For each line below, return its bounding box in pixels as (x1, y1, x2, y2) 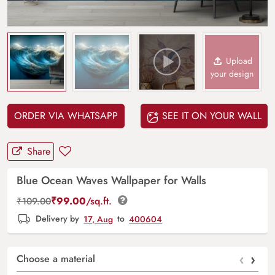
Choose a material (17, 252, 95, 266)
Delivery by (33, 212, 82, 225)
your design (211, 68, 254, 80)
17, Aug (83, 212, 114, 225)
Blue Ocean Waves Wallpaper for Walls (17, 172, 206, 189)
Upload (223, 55, 253, 68)
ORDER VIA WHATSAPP (14, 109, 118, 123)
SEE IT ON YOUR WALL (159, 109, 261, 123)
